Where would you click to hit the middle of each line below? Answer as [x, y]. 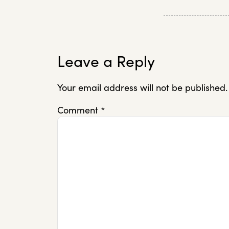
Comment [79, 110]
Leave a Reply [106, 62]
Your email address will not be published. [142, 88]
